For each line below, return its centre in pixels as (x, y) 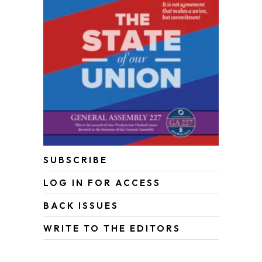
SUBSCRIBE (75, 160)
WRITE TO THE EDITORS (112, 229)
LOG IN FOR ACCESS (102, 183)
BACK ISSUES (81, 206)
